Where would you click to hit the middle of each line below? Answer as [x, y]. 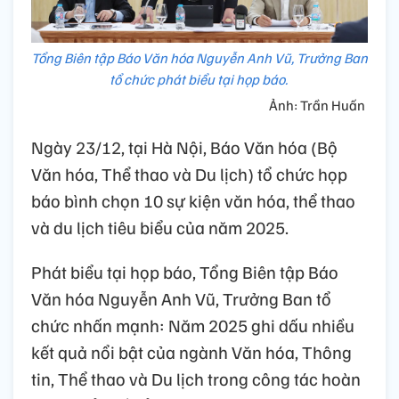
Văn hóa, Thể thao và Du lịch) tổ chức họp [189, 174]
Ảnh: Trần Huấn [318, 106]
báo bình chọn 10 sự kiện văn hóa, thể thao [193, 201]
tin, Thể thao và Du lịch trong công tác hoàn [196, 379]
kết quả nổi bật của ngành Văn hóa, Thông [191, 352]
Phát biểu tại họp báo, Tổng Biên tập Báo [185, 272]
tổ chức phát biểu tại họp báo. [199, 80]
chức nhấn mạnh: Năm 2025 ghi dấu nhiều [193, 326]
